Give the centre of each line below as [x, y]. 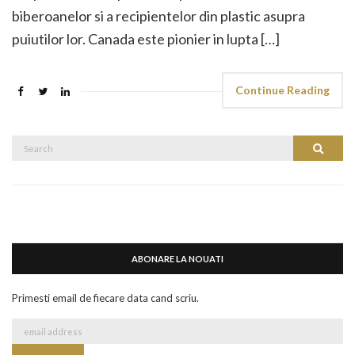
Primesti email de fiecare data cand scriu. [105, 298]
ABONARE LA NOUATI [177, 259]
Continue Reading [282, 90]
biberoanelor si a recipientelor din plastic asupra [158, 16]
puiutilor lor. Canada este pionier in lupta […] [146, 39]
